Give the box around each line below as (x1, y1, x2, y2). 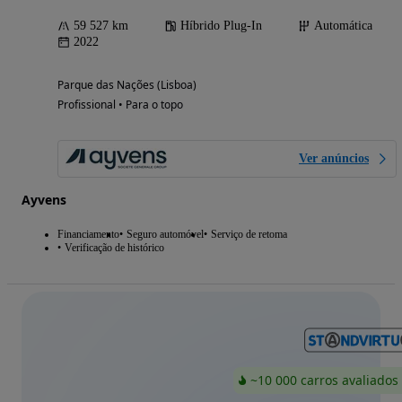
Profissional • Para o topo (57, 97, 183, 113)
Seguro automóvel (127, 228, 204, 241)
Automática (314, 19, 372, 33)
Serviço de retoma (211, 228, 287, 241)
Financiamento (57, 228, 119, 241)
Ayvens (22, 191, 66, 209)
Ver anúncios (299, 152, 369, 166)
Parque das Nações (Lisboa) (57, 77, 197, 93)
